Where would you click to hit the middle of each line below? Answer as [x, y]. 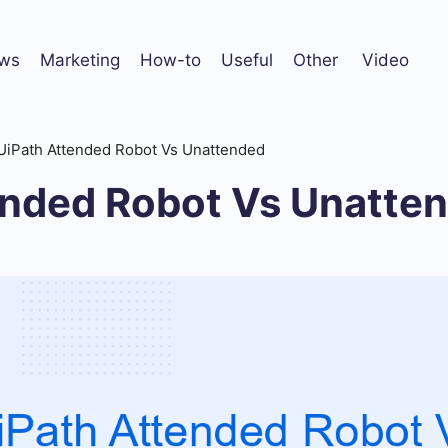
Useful [247, 59]
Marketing [80, 59]
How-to [170, 59]
